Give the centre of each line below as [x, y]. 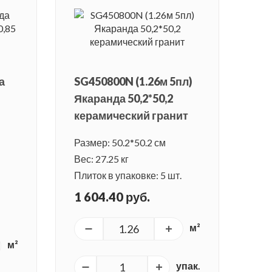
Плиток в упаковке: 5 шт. [128, 175]
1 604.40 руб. [112, 197]
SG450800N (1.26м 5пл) [133, 82]
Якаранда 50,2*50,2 [124, 99]
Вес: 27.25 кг [101, 159]
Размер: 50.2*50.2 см [120, 143]
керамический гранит [131, 116]
